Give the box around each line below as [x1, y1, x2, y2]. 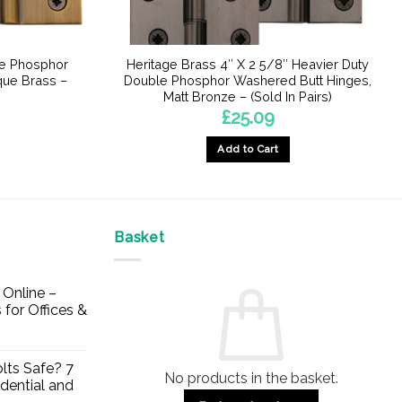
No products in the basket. [164, 369, 338, 387]
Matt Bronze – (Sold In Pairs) [163, 89, 333, 105]
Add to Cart [217, 143, 279, 156]
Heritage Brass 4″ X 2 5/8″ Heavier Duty [127, 57, 370, 73]
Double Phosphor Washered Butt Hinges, [124, 73, 372, 89]
